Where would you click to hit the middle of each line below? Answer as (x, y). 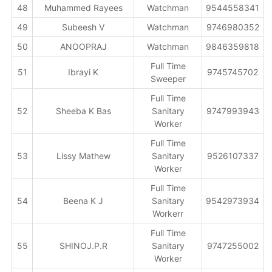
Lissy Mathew (83, 156)
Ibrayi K (83, 72)
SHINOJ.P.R (83, 246)
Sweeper (168, 79)
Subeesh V (83, 27)
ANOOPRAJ (83, 46)
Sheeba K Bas (83, 111)
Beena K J (83, 201)
